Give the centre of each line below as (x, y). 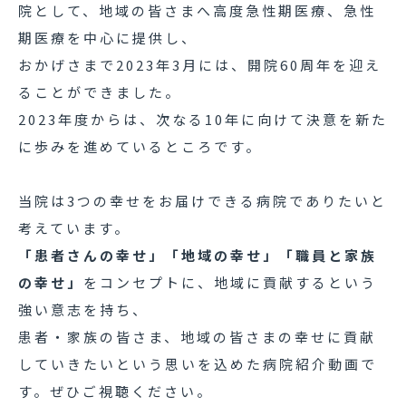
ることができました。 (100, 92)
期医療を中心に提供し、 (108, 38)
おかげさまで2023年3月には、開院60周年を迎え (200, 65)
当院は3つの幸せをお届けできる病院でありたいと (203, 201)
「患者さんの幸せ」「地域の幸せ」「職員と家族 (198, 255)
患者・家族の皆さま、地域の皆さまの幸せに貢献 (197, 337)
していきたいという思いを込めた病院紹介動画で (198, 364)
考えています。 (74, 228)
